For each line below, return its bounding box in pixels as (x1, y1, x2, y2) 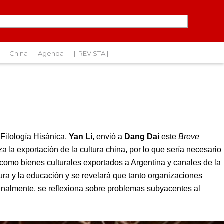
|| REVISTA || (74, 49, 110, 57)
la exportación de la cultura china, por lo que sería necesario (8, 145, 221, 154)
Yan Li (69, 132, 92, 141)
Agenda (38, 49, 64, 57)
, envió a (92, 132, 124, 141)
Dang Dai (124, 132, 159, 141)
